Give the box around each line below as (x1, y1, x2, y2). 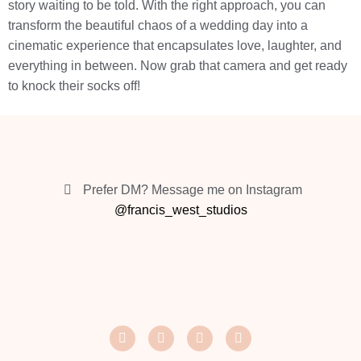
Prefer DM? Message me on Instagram (82, 183, 302, 197)
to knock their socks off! (8, 79, 140, 93)
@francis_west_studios (114, 203, 247, 218)
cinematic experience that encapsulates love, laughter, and (8, 39, 342, 53)
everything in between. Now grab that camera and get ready (8, 59, 347, 73)
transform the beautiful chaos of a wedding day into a (8, 19, 308, 33)
